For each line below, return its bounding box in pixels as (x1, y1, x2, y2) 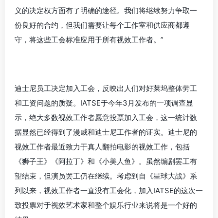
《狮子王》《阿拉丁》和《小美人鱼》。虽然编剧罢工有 (15, 157, 197, 166)
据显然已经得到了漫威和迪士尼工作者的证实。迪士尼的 (15, 127, 197, 137)
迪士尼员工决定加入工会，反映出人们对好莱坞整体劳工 (15, 84, 197, 93)
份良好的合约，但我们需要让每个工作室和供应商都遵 (15, 20, 190, 30)
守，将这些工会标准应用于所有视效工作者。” (15, 35, 163, 44)
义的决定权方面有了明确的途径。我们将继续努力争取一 (15, 6, 197, 15)
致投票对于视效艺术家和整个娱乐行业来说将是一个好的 (15, 200, 197, 210)
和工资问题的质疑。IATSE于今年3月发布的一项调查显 (15, 98, 193, 108)
